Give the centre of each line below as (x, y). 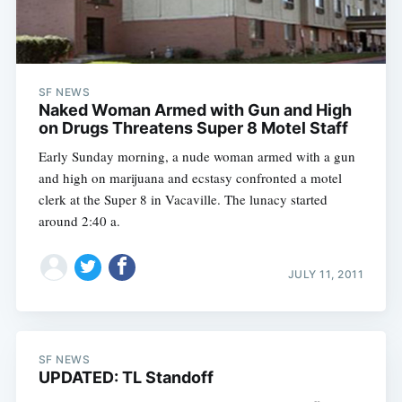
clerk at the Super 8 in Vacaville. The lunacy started (183, 200)
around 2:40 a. (79, 221)
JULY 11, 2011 (326, 274)
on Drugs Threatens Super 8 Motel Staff (193, 128)
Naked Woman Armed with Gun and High (195, 110)
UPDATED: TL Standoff (126, 377)
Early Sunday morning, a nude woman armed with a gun (197, 157)
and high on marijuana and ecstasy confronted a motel (190, 178)
